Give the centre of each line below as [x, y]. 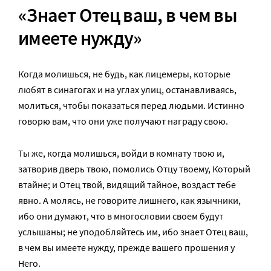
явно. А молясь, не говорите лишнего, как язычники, [129, 200]
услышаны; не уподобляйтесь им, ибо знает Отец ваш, [133, 231]
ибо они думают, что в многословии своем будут [121, 216]
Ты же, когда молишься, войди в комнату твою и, [121, 153]
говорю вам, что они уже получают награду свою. [123, 121]
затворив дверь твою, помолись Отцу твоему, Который [134, 168]
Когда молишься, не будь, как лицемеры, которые [124, 73]
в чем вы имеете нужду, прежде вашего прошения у [126, 247]
